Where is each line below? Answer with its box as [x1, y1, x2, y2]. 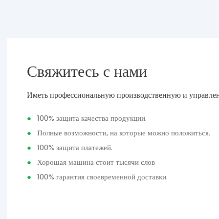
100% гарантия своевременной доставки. [33, 172, 168, 182]
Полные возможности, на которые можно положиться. [33, 128, 211, 138]
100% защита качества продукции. [33, 113, 147, 124]
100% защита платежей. [33, 142, 113, 153]
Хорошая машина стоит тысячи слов [33, 157, 157, 168]
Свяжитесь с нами [27, 62, 148, 81]
